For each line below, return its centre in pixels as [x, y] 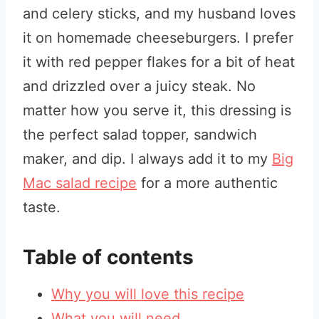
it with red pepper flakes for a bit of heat [159, 62]
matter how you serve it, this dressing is [157, 110]
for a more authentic [207, 183]
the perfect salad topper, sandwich [140, 135]
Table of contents [108, 257]
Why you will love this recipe [148, 294]
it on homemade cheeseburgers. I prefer [158, 38]
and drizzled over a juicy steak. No [139, 86]
